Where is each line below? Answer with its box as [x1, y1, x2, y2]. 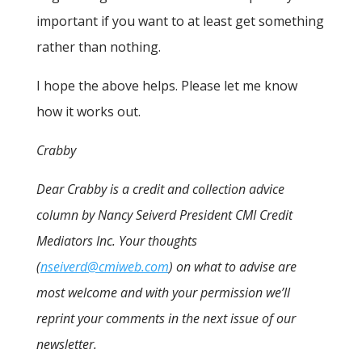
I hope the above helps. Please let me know [36, 77, 297, 95]
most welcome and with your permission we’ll [36, 284, 290, 302]
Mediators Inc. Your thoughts [36, 232, 197, 250]
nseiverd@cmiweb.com [40, 258, 169, 276]
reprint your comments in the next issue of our [36, 309, 296, 328]
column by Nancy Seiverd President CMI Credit [36, 206, 293, 225]
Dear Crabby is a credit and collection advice [36, 180, 284, 199]
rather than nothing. [36, 38, 161, 57]
